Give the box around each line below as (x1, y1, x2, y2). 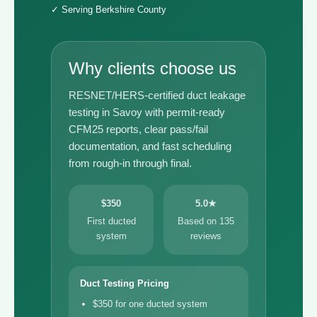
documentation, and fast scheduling (69, 140, 231, 152)
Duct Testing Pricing (80, 278, 169, 289)
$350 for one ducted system (93, 299, 207, 309)
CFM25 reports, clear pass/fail (69, 123, 208, 135)
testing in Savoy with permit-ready (69, 106, 225, 118)
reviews (190, 231, 221, 241)
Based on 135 (178, 216, 234, 226)
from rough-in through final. (69, 157, 192, 169)
